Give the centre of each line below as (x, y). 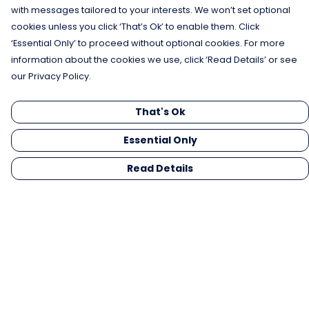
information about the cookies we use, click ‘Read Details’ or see (154, 60)
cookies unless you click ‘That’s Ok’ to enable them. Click (135, 27)
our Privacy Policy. (51, 76)
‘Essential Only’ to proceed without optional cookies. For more (148, 43)
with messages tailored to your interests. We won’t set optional (151, 10)
